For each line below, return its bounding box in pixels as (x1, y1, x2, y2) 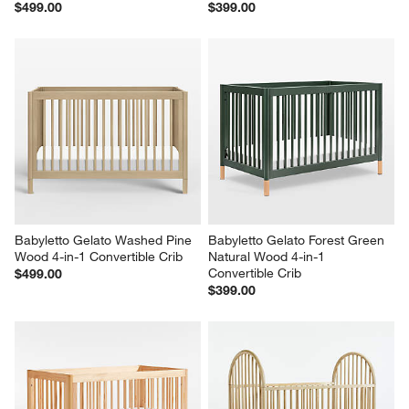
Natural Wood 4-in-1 (208, 247, 329, 265)
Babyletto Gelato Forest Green (208, 231, 388, 248)
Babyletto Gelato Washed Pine (15, 231, 196, 248)
